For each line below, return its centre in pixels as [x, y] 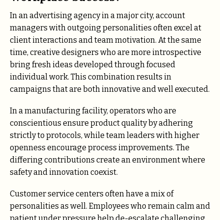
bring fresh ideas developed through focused [93, 65]
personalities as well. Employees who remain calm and [110, 206]
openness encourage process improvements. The [100, 148]
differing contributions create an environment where [108, 160]
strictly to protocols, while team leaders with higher [105, 136]
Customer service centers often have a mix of [92, 194]
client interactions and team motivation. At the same [106, 40]
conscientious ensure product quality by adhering [101, 123]
